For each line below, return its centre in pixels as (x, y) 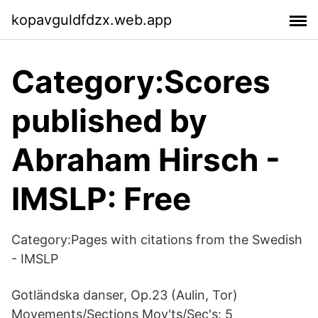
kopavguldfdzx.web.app (92, 20)
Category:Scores (141, 82)
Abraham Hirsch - (146, 160)
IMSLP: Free (101, 199)
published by (109, 121)
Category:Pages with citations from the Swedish (157, 240)
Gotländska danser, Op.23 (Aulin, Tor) (125, 295)
